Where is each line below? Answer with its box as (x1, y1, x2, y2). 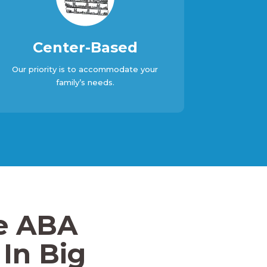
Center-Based (32, 39, 138, 56)
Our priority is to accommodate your (12, 64, 159, 74)
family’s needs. (55, 77, 114, 87)
